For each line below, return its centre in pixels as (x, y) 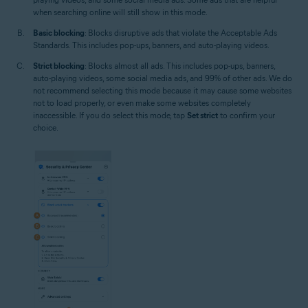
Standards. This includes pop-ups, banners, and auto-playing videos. (151, 45)
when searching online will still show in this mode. (120, 12)
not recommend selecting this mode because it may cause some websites (162, 91)
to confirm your (246, 115)
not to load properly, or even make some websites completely (142, 103)
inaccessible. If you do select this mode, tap (110, 115)
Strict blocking (59, 66)
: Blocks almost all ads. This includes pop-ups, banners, (180, 66)
